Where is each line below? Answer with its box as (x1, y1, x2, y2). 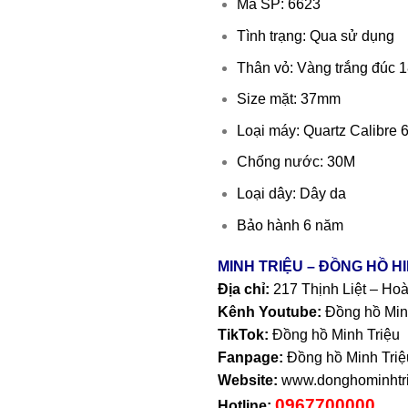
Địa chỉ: (218, 281, 270, 298)
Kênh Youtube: (218, 304, 321, 321)
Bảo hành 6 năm (236, 217, 343, 233)
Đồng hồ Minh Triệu (269, 327, 400, 343)
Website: (218, 372, 278, 389)
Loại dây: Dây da (236, 185, 346, 201)
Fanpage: (218, 350, 287, 366)
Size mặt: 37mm (236, 91, 341, 107)
